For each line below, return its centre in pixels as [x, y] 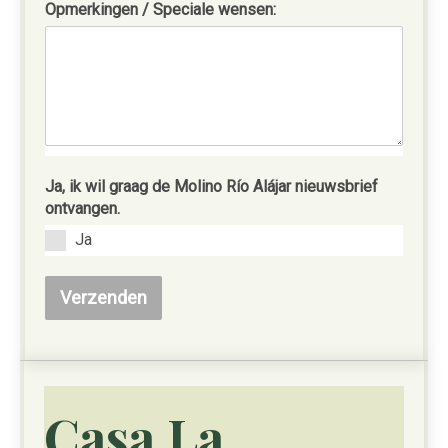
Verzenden [103, 297]
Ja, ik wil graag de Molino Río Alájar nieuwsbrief [211, 186]
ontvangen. [82, 208]
